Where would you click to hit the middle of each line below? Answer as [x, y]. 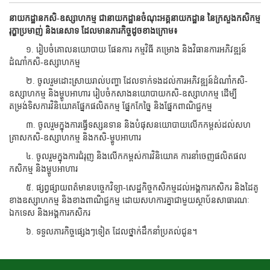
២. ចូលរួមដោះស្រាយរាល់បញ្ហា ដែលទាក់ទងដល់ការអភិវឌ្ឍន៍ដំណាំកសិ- [128, 81]
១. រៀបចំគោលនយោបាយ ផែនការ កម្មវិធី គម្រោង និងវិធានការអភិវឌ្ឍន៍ [128, 50]
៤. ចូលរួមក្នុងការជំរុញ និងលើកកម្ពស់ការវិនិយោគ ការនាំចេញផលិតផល [128, 156]
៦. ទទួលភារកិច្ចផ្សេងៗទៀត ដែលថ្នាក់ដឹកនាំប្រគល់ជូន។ [103, 232]
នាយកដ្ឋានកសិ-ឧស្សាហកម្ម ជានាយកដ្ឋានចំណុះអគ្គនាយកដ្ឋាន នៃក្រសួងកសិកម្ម [135, 18]
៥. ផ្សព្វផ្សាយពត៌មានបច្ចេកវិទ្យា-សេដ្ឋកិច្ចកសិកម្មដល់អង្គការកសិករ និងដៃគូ [134, 188]
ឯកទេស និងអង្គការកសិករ [50, 213]
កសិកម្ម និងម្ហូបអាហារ [43, 169]
